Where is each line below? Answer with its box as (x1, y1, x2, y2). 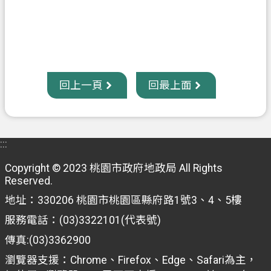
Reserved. (5, 175, 53, 188)
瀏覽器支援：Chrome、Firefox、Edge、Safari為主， (5, 254, 257, 267)
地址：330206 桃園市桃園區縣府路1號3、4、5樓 (5, 194, 242, 207)
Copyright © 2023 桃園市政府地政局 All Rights (5, 162, 223, 175)
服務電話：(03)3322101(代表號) (5, 214, 163, 227)
